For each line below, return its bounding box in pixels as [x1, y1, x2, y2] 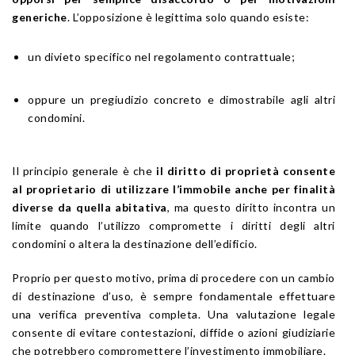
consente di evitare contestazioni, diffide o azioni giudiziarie [12, 325, 335, 339]
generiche [12, 10, 67, 24]
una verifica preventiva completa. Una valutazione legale [12, 307, 335, 321]
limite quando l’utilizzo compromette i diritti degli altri [12, 218, 335, 232]
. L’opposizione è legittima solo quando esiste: [67, 10, 309, 24]
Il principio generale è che [12, 163, 157, 177]
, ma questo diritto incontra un [166, 200, 335, 214]
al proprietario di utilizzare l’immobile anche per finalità [12, 181, 335, 196]
